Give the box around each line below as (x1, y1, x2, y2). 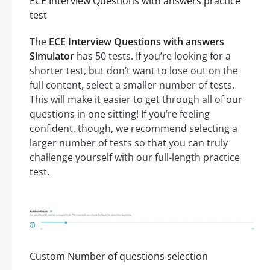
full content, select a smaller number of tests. (30, 78, 234, 92)
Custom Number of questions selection (30, 250, 208, 263)
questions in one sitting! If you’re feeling (30, 107, 210, 121)
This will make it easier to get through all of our (30, 93, 242, 107)
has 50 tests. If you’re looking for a (74, 49, 231, 63)
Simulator (30, 49, 74, 63)
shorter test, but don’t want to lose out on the (30, 64, 238, 78)
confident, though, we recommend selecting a (30, 122, 237, 136)
